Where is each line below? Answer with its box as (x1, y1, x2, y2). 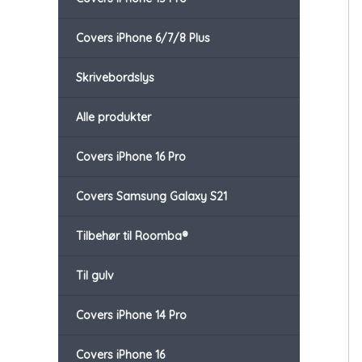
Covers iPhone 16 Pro (76, 149, 186, 165)
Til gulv (76, 268, 114, 284)
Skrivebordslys (76, 70, 154, 86)
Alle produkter (76, 110, 151, 125)
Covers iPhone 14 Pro (76, 308, 187, 323)
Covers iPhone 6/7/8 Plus (76, 31, 210, 46)
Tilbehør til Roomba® (76, 229, 187, 244)
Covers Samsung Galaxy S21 (76, 189, 227, 204)
